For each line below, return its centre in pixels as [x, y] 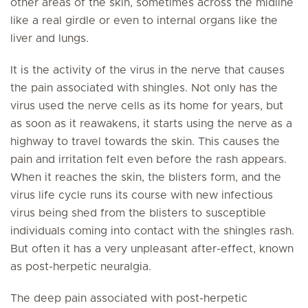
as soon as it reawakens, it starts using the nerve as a [151, 124]
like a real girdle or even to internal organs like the [144, 21]
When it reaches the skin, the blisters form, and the [146, 177]
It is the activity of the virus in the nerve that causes [147, 70]
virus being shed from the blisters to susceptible [138, 213]
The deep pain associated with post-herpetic [129, 298]
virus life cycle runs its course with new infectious [142, 195]
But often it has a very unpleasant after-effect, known [152, 249]
